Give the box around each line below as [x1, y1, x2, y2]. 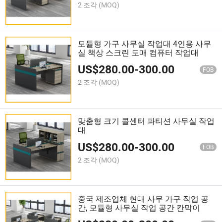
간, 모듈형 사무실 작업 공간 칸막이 [78, 202, 201, 213]
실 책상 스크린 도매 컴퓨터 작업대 [78, 47, 199, 58]
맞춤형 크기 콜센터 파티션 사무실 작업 [78, 115, 215, 127]
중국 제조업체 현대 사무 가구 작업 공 [78, 193, 209, 204]
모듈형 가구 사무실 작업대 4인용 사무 [78, 38, 212, 49]
